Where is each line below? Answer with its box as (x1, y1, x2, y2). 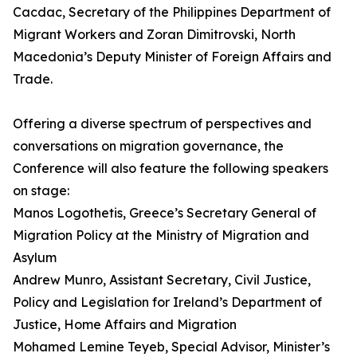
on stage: (13, 182, 69, 198)
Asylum (13, 249, 57, 265)
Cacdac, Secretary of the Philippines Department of (13, 4, 331, 20)
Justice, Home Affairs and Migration (13, 316, 237, 332)
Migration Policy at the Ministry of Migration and (13, 227, 309, 243)
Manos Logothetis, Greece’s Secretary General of (13, 205, 316, 221)
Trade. (13, 71, 53, 87)
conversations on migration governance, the (13, 138, 284, 154)
